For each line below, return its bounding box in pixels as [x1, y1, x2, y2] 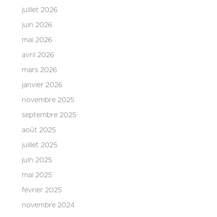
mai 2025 [21, 171, 52, 179]
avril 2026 [21, 51, 54, 59]
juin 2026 [21, 21, 52, 29]
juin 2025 [21, 156, 52, 164]
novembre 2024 [21, 201, 75, 209]
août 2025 [21, 126, 56, 134]
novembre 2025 [21, 96, 74, 104]
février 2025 [21, 186, 62, 194]
